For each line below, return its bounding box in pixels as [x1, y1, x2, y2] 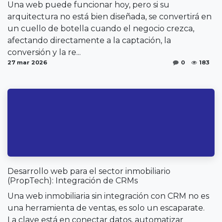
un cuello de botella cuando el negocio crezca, [7, 23, 194, 33]
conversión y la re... [7, 47, 81, 57]
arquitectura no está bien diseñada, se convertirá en [7, 11, 212, 21]
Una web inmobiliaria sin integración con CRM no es [7, 191, 209, 201]
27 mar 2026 [7, 58, 47, 66]
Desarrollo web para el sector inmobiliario [7, 166, 170, 176]
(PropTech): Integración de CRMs [7, 176, 138, 186]
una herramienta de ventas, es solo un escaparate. [7, 203, 205, 213]
